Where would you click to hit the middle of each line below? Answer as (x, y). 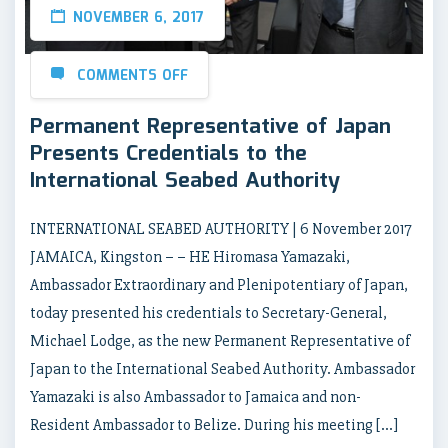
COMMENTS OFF (132, 76)
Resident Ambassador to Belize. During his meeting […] (214, 425)
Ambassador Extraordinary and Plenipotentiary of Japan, (219, 285)
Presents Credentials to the (168, 154)
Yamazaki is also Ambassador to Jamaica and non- (195, 397)
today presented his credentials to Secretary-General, (208, 313)
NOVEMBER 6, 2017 (138, 18)
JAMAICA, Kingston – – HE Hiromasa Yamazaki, (190, 257)
